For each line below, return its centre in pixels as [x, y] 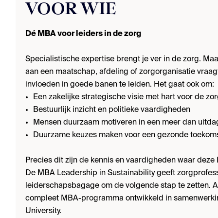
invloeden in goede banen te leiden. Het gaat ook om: [120, 85]
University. [43, 211]
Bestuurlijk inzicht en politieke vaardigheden [112, 110]
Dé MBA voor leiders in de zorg [83, 34]
